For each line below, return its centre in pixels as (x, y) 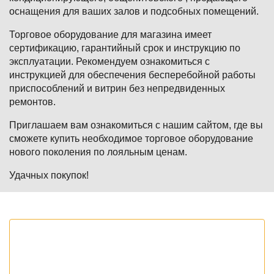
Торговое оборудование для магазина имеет (110, 35)
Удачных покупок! (49, 176)
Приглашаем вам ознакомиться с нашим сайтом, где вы (136, 125)
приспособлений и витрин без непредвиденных (117, 89)
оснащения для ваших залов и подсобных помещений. (134, 12)
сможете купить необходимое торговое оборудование (131, 139)
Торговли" (46, 242)
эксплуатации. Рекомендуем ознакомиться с (109, 62)
